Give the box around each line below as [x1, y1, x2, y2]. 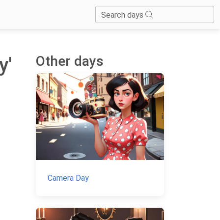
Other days [36, 53, 104, 69]
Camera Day [48, 173, 89, 183]
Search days [101, 10, 145, 20]
